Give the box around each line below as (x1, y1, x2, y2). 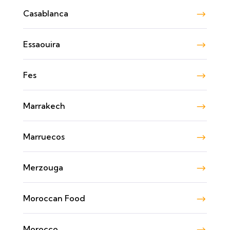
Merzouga (23, 162, 63, 172)
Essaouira (23, 39, 60, 49)
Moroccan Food (23, 193, 85, 203)
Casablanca (23, 8, 68, 18)
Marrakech (23, 100, 65, 111)
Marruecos (23, 131, 65, 142)
